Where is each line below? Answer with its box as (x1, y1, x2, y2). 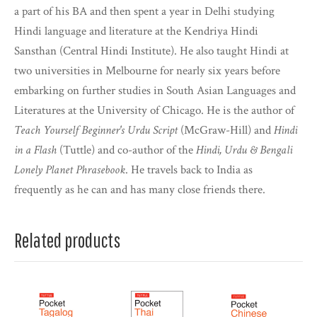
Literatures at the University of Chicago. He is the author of (14, 103, 294, 119)
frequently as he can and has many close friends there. (14, 182, 265, 198)
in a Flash (14, 142, 57, 158)
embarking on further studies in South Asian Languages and (14, 83, 296, 99)
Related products (14, 229, 120, 253)
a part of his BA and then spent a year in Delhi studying (14, 4, 275, 20)
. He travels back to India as (125, 162, 253, 178)
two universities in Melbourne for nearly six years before (14, 63, 280, 79)
